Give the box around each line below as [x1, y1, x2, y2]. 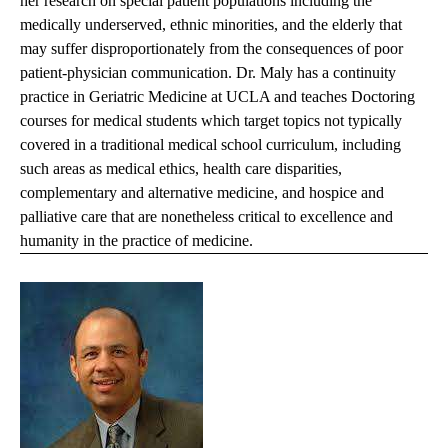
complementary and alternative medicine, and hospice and [20, 184, 384, 202]
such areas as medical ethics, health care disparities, [20, 160, 342, 178]
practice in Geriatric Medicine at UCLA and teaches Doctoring [20, 88, 415, 106]
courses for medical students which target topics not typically [20, 112, 402, 130]
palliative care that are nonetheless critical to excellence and [20, 208, 393, 226]
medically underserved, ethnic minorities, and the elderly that [20, 16, 402, 34]
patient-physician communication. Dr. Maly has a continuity [20, 64, 396, 82]
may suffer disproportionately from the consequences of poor [20, 40, 403, 58]
